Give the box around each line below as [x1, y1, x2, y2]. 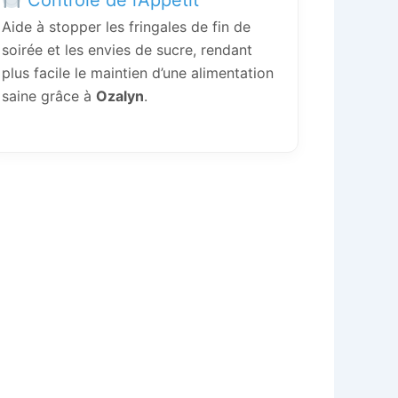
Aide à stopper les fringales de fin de [2, 17, 251, 36]
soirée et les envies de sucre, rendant [2, 40, 252, 59]
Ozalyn [96, 86, 144, 105]
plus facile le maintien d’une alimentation [2, 63, 274, 82]
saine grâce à [2, 86, 96, 105]
